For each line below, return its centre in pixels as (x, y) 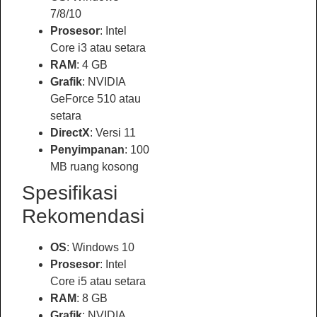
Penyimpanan (87, 149)
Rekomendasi (83, 216)
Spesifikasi (70, 192)
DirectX (70, 132)
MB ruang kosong (94, 166)
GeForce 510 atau (96, 98)
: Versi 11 (113, 132)
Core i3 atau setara (98, 47)
